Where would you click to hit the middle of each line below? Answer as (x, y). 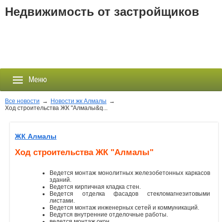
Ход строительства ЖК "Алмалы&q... (56, 108)
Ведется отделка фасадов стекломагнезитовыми (130, 194)
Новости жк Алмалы (79, 101)
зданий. (60, 180)
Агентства (23, 216)
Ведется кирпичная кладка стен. (95, 187)
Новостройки (28, 149)
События (21, 194)
